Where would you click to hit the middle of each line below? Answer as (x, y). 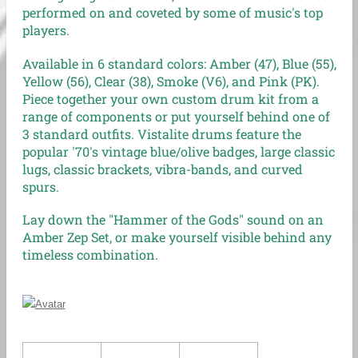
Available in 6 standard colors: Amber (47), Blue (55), (179, 63)
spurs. (40, 186)
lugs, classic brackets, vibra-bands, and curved (162, 169)
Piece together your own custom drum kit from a (170, 98)
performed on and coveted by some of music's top (172, 13)
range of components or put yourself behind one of (176, 116)
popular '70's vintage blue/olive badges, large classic (178, 151)
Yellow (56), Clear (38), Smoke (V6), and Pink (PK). (171, 81)
